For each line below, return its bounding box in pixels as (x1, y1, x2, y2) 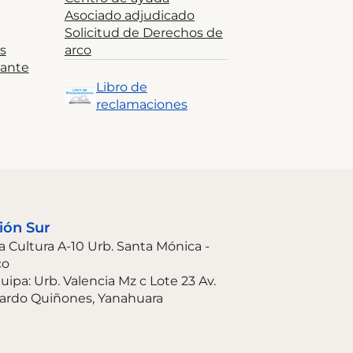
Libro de (95, 80, 147, 95)
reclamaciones (95, 97, 188, 112)
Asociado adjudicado (64, 8, 195, 23)
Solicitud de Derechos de (64, 25, 223, 40)
